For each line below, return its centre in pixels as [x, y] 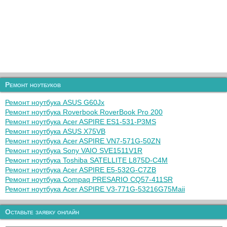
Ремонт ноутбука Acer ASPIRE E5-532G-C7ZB [81, 170]
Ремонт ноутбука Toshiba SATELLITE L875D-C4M [86, 160]
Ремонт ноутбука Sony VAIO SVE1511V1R [74, 150]
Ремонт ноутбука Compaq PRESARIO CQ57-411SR [89, 179]
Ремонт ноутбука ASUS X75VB [55, 131]
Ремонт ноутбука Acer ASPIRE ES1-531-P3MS [81, 122]
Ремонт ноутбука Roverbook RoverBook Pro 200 [84, 112]
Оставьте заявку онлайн [42, 212]
